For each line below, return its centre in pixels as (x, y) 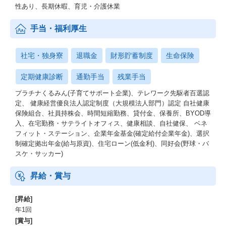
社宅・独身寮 (42, 55)
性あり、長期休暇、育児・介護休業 (71, 6)
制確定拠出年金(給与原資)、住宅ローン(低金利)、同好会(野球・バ (112, 144)
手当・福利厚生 (59, 29)
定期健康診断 (42, 77)
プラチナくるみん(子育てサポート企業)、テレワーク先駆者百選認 (112, 93)
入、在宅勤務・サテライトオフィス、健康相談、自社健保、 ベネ (111, 123)
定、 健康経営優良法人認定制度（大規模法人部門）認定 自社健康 (112, 103)
